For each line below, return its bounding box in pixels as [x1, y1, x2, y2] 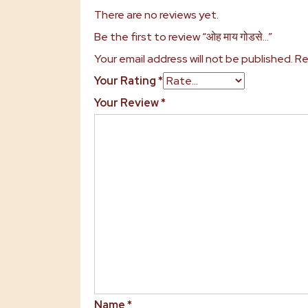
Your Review [94, 96, 161, 110]
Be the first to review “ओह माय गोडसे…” [94, 30, 272, 44]
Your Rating [94, 74, 158, 88]
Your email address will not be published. [94, 52, 293, 66]
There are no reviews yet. [94, 8, 219, 22]
